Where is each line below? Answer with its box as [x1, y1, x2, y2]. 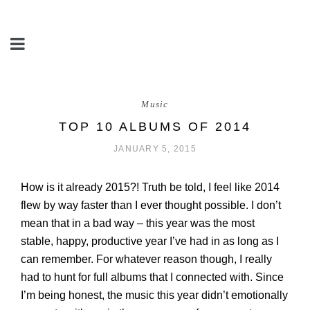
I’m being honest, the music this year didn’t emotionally [21, 289, 288, 301]
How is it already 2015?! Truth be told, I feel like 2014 [21, 181, 280, 193]
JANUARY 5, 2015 [113, 145, 197, 153]
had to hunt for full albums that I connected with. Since [21, 271, 284, 283]
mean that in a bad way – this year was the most [21, 217, 255, 229]
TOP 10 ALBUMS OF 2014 [59, 120, 251, 134]
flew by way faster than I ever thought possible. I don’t [21, 199, 281, 211]
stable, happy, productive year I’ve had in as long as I [21, 235, 279, 247]
